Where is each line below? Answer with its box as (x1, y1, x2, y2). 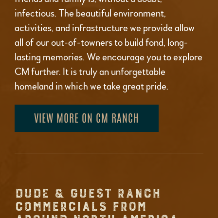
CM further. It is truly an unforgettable (15, 66, 165, 78)
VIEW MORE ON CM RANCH (34, 110, 139, 125)
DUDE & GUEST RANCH (15, 185, 161, 202)
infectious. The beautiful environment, (15, 7, 166, 20)
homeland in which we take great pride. (15, 80, 168, 93)
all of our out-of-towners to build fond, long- (15, 36, 188, 49)
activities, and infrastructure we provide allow (15, 22, 195, 35)
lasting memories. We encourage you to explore (15, 51, 202, 64)
